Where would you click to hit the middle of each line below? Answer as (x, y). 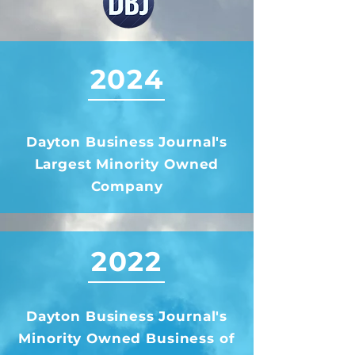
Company (127, 186)
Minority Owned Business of (127, 338)
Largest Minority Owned (127, 164)
